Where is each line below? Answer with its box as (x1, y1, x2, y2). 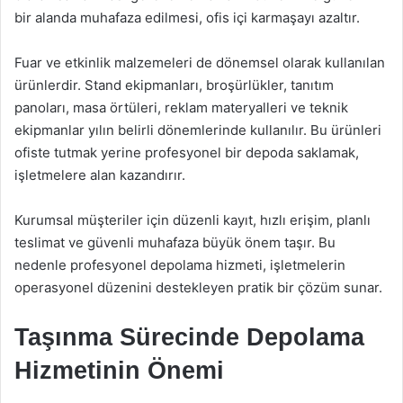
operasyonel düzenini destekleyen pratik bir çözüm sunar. (14, 278, 382, 296)
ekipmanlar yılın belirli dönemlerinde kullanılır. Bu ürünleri (14, 121, 381, 139)
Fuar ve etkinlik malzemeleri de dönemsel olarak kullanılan (14, 53, 385, 71)
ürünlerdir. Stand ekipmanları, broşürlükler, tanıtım (14, 76, 334, 94)
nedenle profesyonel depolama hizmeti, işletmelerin (14, 255, 345, 273)
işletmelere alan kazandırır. (14, 166, 185, 184)
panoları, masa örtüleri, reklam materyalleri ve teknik (14, 98, 348, 116)
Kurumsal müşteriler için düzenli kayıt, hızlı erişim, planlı (14, 210, 371, 228)
